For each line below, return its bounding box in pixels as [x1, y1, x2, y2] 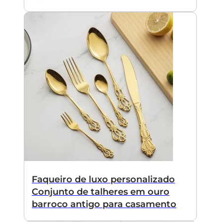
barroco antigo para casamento [32, 198, 176, 210]
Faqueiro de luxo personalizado [32, 173, 175, 185]
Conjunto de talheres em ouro [32, 186, 169, 197]
